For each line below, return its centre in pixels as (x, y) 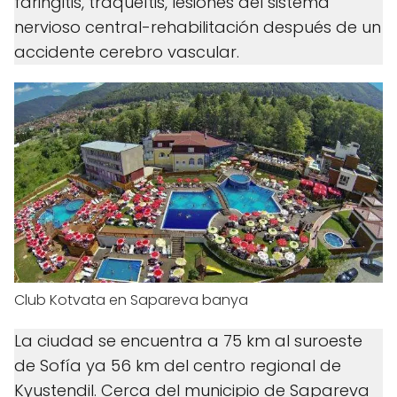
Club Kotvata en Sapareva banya (131, 300)
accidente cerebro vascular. (127, 52)
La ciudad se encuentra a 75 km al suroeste (188, 341)
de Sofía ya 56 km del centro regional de (178, 366)
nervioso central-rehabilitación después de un (198, 27)
